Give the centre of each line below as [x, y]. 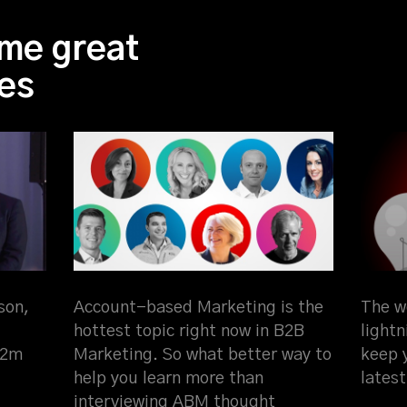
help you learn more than [168, 378]
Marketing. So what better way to [202, 354]
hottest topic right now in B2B [189, 331]
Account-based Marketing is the [198, 307]
